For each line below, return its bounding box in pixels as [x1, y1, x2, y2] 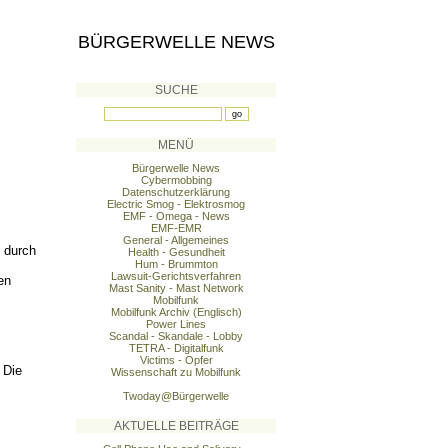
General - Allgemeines [123, 234, 229, 246]
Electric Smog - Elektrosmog [107, 198, 245, 210]
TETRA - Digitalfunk [128, 342, 224, 354]
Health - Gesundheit [127, 246, 225, 258]
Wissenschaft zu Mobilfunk [111, 366, 241, 378]
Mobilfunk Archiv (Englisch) [110, 306, 242, 318]
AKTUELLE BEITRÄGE [113, 419, 239, 433]
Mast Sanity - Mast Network [108, 282, 244, 294]
